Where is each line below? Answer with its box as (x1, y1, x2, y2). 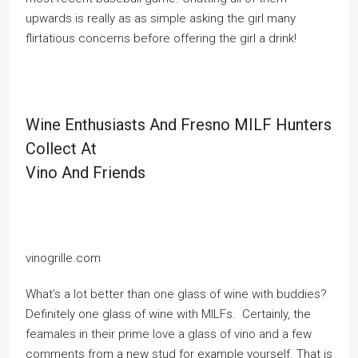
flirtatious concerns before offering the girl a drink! (26, 31, 296, 46)
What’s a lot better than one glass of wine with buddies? (26, 287, 327, 301)
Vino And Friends (26, 163, 145, 182)
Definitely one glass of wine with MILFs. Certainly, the (26, 307, 311, 321)
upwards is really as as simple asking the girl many (26, 11, 296, 26)
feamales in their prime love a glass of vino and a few (26, 327, 312, 341)
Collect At (26, 139, 97, 158)
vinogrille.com (26, 251, 101, 265)
